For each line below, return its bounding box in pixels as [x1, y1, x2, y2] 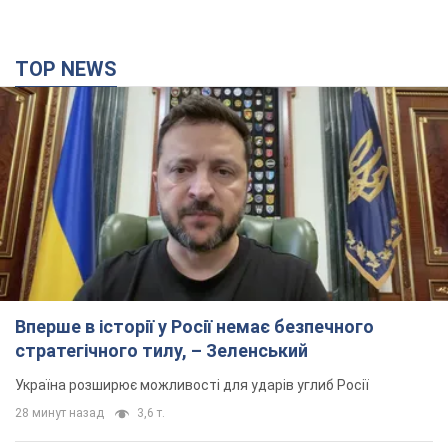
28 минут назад [15, 406, 104, 421]
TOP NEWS [29, 57, 117, 82]
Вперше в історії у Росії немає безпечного [15, 316, 374, 338]
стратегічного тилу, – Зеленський [15, 340, 308, 362]
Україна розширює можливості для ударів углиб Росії [15, 377, 369, 394]
